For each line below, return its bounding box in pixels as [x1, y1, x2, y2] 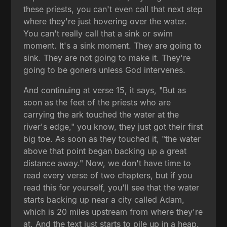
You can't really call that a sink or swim [23, 28, 173, 39]
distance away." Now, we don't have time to [23, 158, 192, 168]
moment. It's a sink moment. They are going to [23, 40, 202, 51]
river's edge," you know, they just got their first [23, 121, 203, 132]
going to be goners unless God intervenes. [23, 64, 186, 75]
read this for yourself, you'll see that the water [23, 182, 200, 193]
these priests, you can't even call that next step [23, 4, 203, 14]
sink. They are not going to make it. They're [23, 52, 191, 63]
